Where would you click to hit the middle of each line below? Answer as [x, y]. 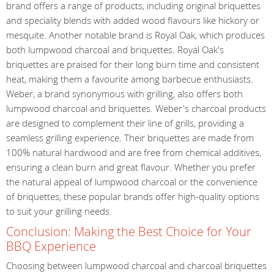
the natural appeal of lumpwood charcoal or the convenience [132, 181]
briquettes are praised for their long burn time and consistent [133, 64]
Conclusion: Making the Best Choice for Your [129, 231]
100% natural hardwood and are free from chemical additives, [134, 152]
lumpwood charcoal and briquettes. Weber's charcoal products [136, 108]
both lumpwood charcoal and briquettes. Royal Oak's [115, 49]
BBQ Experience [51, 246]
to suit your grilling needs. [59, 211]
